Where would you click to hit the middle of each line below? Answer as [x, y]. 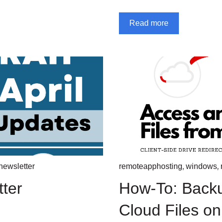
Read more [149, 23]
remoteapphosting [151, 166]
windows [201, 166]
